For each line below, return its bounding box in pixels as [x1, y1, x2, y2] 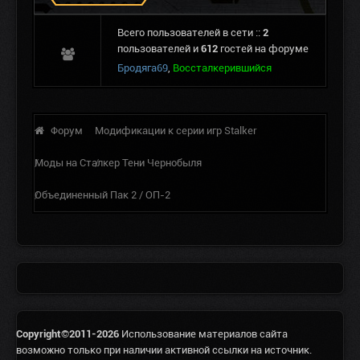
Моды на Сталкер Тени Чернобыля [35, 156, 202, 169]
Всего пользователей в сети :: [117, 26, 263, 39]
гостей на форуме [220, 42, 309, 55]
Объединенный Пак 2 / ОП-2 [35, 188, 170, 201]
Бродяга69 [117, 61, 168, 74]
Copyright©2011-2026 [16, 327, 121, 340]
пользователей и [117, 42, 198, 55]
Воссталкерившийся [173, 61, 272, 74]
